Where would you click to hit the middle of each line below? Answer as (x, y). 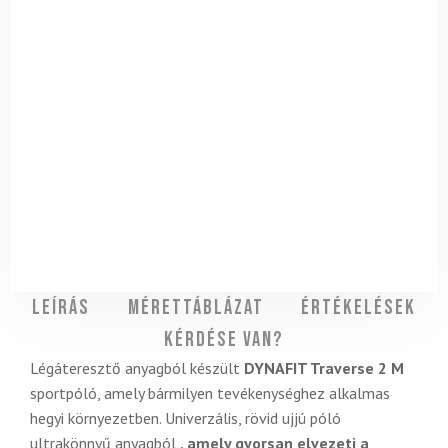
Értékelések (358, 308)
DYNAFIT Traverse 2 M (324, 368)
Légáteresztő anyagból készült (137, 368)
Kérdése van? (224, 340)
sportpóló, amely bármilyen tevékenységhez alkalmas (210, 393)
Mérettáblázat (195, 308)
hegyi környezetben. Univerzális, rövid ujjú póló (185, 418)
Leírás (61, 308)
